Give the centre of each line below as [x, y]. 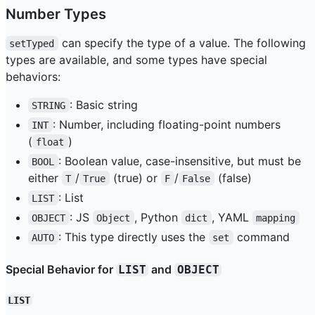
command [261, 237]
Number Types [56, 14]
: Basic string [103, 104]
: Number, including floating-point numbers [166, 124]
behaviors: [33, 76]
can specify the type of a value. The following [184, 43]
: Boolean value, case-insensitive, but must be [181, 161]
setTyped [32, 43]
